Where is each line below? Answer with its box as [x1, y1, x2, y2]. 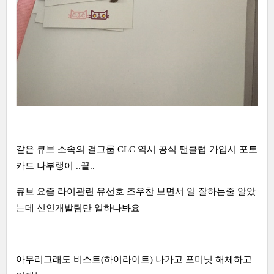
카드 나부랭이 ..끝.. [16, 160, 95, 171]
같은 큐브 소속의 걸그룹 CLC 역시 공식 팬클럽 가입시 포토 [16, 144, 257, 154]
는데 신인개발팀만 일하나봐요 [16, 202, 140, 213]
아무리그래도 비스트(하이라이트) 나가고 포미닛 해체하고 [16, 254, 252, 264]
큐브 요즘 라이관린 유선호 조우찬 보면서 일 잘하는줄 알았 [16, 186, 256, 196]
